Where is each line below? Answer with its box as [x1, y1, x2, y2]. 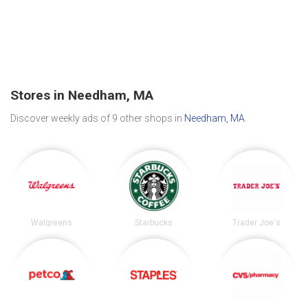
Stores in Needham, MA [10, 87, 153, 104]
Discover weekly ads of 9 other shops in [10, 112, 184, 124]
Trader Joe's [232, 217, 281, 228]
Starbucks [135, 217, 173, 228]
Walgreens [30, 217, 72, 228]
